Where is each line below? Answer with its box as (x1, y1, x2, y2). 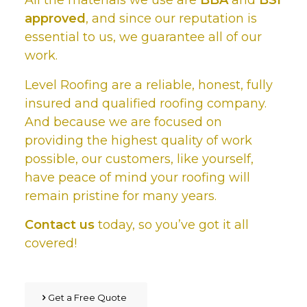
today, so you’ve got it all (94, 217, 249, 232)
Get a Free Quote (47, 292, 127, 304)
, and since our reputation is (85, 11, 257, 27)
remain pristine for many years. (24, 188, 217, 204)
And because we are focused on (24, 114, 222, 130)
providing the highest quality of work (24, 132, 252, 148)
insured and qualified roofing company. (24, 95, 267, 111)
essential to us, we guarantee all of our (24, 29, 262, 45)
